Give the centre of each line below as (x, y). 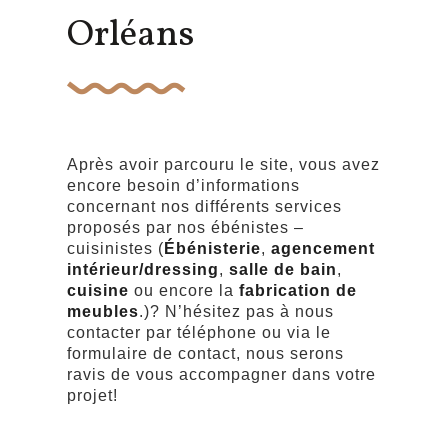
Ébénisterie (213, 248)
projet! (93, 395)
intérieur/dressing (143, 269)
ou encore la (184, 290)
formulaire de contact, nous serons (206, 353)
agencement (323, 248)
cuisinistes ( (116, 248)
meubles (103, 311)
